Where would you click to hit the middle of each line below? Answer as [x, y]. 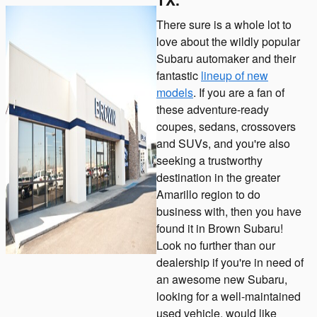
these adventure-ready [213, 109]
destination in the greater [218, 177]
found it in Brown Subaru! [220, 228]
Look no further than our [216, 245]
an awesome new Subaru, [222, 279]
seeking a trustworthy [209, 160]
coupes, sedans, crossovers [226, 126]
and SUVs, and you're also [223, 143]
